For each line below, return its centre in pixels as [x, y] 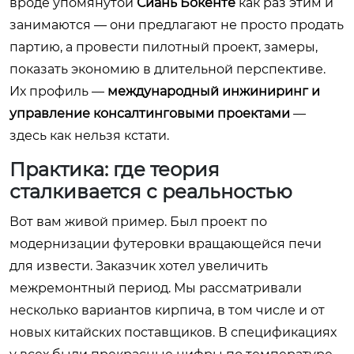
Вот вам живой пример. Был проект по [138, 221]
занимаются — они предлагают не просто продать [177, 24]
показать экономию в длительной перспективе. [168, 69]
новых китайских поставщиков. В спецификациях [173, 332]
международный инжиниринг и [214, 91]
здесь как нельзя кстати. [89, 135]
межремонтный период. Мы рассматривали [156, 288]
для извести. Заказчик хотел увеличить [139, 265]
